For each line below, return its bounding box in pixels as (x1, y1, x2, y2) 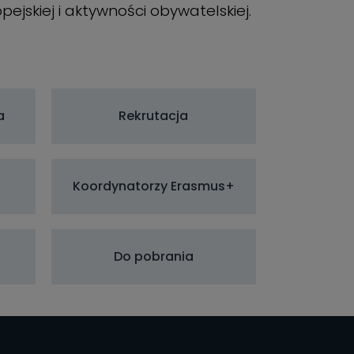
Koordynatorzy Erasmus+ (72, 176, 235, 195)
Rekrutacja (119, 106, 189, 125)
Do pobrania (113, 247, 194, 265)
